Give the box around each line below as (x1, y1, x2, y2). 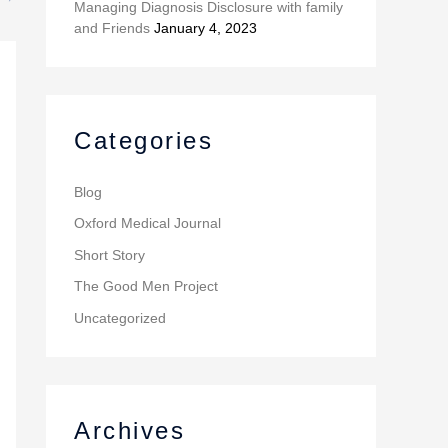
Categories (74, 126, 213, 154)
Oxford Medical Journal (74, 215, 221, 232)
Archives (74, 416, 185, 444)
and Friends (74, 19, 150, 36)
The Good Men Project (74, 278, 218, 295)
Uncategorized (74, 309, 166, 326)
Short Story (74, 246, 145, 263)
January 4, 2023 (154, 19, 257, 36)
